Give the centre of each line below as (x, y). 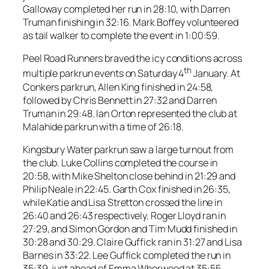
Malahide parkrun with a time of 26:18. (104, 126)
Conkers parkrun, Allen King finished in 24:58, (118, 87)
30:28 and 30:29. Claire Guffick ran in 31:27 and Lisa (132, 242)
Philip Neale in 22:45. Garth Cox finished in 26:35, (127, 189)
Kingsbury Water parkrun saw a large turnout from (128, 149)
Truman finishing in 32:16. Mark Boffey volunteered (131, 23)
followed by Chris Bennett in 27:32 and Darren (120, 100)
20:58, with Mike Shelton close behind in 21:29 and (129, 176)
